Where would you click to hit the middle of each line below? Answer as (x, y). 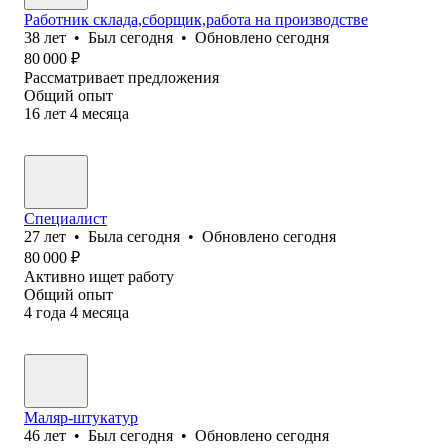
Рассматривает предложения (121, 77)
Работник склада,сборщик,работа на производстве (196, 19)
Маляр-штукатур (81, 417)
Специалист (65, 218)
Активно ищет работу (99, 276)
